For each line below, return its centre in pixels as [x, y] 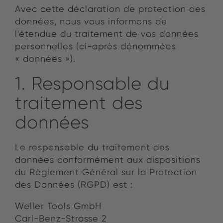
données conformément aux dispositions [108, 160]
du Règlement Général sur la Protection [106, 172]
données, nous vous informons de [91, 21]
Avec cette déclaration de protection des [110, 9]
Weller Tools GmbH [58, 206]
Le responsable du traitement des [92, 147]
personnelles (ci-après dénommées [96, 46]
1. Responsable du [92, 83]
